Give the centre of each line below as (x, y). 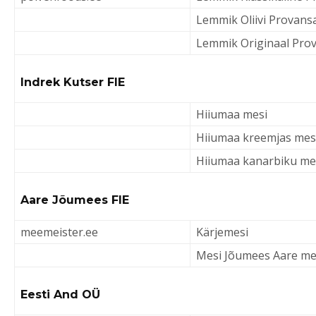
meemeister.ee (59, 232)
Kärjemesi (222, 232)
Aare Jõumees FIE (75, 200)
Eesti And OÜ (60, 294)
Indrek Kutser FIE (73, 82)
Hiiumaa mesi (232, 114)
